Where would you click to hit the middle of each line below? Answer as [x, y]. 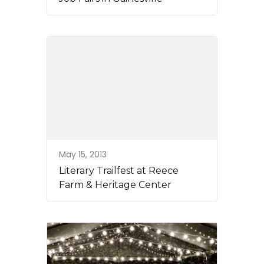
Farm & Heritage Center [115, 184]
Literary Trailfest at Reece [119, 170]
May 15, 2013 [83, 154]
